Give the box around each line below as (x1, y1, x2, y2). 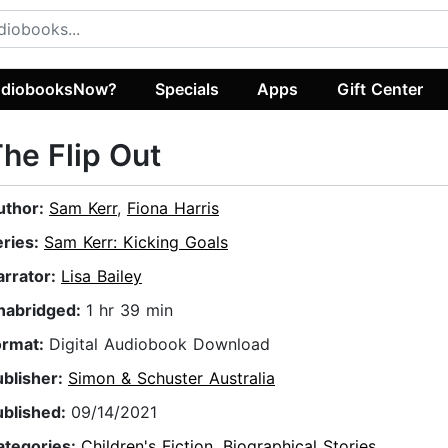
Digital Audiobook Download (49, 334, 270, 355)
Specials (155, 78, 220, 99)
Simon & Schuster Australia (68, 368, 275, 389)
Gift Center (336, 78, 423, 99)
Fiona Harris (127, 198, 219, 219)
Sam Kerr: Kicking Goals (44, 232, 228, 253)
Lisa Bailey (61, 266, 142, 287)
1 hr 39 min (86, 300, 173, 321)
